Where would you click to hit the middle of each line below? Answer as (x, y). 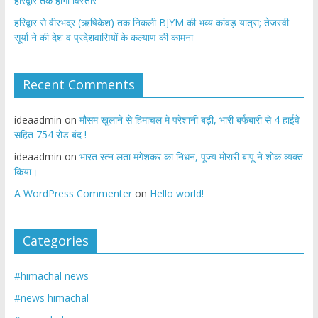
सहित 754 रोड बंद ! (50, 135)
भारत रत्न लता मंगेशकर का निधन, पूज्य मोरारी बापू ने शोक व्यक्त (191, 157)
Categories (55, 241)
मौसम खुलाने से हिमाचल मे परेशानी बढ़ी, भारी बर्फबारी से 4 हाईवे (189, 120)
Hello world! (176, 194)
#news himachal (51, 298)
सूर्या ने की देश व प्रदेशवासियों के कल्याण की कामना (103, 38)
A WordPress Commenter (73, 194)
